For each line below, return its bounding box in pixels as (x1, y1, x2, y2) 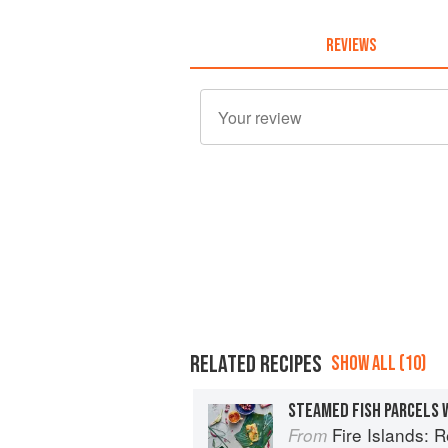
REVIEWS (325, 34, 376, 56)
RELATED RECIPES (190, 349, 322, 379)
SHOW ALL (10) (331, 350, 426, 376)
